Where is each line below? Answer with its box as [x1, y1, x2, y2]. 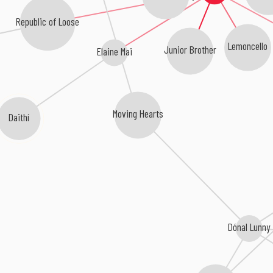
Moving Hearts [113, 107, 165, 121]
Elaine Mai [96, 44, 132, 58]
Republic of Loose [15, 15, 79, 29]
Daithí [8, 110, 29, 124]
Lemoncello [227, 38, 268, 52]
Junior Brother [163, 42, 216, 56]
